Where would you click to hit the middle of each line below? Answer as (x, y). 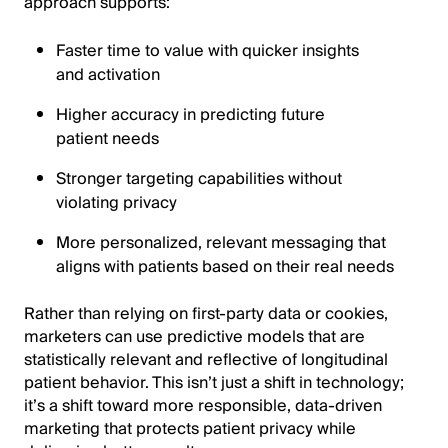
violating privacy (116, 202)
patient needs (107, 138)
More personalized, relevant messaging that (221, 242)
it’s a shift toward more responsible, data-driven (203, 405)
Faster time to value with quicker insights (207, 50)
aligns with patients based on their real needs (225, 266)
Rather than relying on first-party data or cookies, (206, 313)
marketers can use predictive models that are (194, 336)
